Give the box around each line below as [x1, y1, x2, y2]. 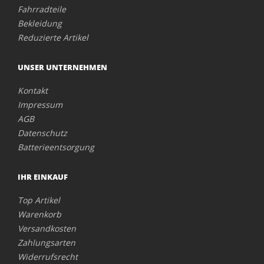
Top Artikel [18, 194, 60, 206]
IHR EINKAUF [18, 171, 68, 182]
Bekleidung [18, 18, 62, 29]
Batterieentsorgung [18, 141, 94, 153]
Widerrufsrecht [18, 251, 78, 262]
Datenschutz [18, 127, 67, 138]
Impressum [18, 99, 62, 110]
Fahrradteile [18, 4, 66, 15]
